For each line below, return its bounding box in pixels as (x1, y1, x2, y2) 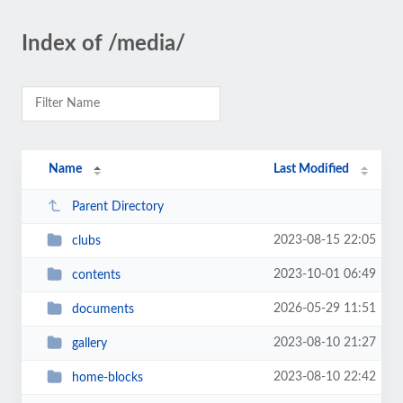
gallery (71, 336, 107, 350)
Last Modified (273, 163, 350, 175)
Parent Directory (71, 200, 164, 213)
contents (71, 268, 121, 282)
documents (71, 302, 134, 316)
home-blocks (71, 371, 143, 384)
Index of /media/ (22, 33, 185, 55)
